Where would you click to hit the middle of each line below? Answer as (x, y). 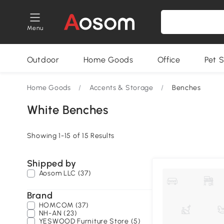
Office (169, 60)
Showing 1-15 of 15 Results (70, 136)
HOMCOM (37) (64, 205)
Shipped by (51, 163)
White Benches (67, 110)
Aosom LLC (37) (65, 173)
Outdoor (43, 60)
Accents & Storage (121, 88)
